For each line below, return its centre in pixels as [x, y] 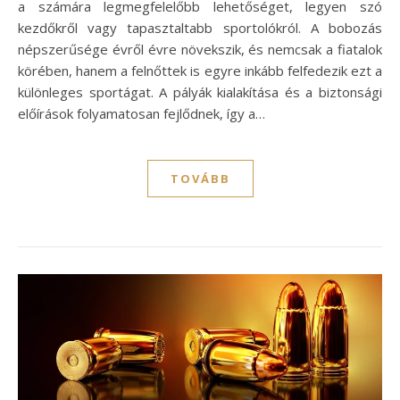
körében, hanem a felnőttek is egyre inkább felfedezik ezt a [200, 70]
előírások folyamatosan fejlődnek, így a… [142, 113]
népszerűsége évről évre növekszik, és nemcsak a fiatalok [200, 49]
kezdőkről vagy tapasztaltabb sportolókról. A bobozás [200, 27]
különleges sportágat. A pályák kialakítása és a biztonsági [200, 92]
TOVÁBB [200, 178]
